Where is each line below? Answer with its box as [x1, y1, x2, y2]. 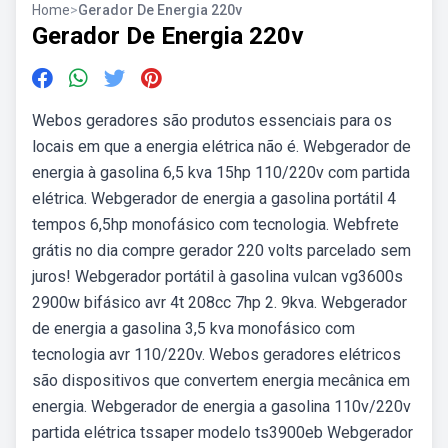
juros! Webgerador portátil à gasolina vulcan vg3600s [32, 267, 403, 286]
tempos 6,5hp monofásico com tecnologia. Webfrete [32, 215, 399, 234]
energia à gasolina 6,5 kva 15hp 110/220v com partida [32, 163, 410, 182]
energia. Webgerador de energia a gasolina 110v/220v [32, 397, 411, 416]
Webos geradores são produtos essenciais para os [32, 111, 392, 130]
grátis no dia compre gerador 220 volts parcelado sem [32, 241, 411, 260]
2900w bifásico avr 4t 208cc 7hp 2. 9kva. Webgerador [32, 293, 407, 312]
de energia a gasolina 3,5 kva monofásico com [32, 319, 355, 338]
